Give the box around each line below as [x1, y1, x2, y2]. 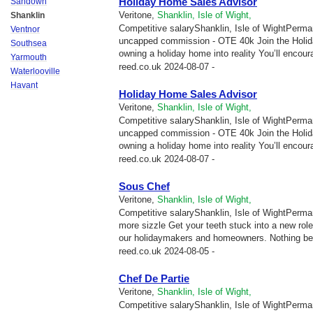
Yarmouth [10, 52, 47, 62]
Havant [10, 80, 38, 90]
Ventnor [10, 24, 40, 34]
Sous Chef [119, 180, 170, 192]
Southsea [10, 38, 47, 48]
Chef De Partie [119, 272, 189, 284]
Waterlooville [10, 66, 60, 76]
